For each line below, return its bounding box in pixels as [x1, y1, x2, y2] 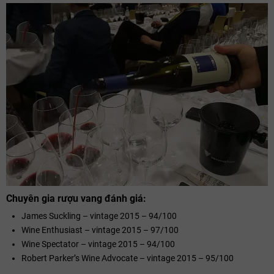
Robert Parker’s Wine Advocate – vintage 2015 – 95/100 [21, 253, 234, 264]
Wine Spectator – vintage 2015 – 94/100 [21, 239, 175, 250]
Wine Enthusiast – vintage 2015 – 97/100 [21, 225, 179, 235]
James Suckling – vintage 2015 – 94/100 [21, 211, 177, 221]
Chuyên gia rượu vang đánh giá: [6, 193, 146, 205]
